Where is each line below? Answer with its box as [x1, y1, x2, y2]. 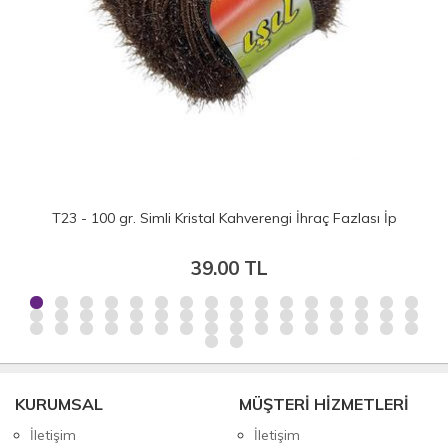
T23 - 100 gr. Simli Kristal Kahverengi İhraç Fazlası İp [51, 208, 397, 227]
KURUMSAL [15, 393, 103, 414]
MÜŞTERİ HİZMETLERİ [239, 393, 409, 414]
